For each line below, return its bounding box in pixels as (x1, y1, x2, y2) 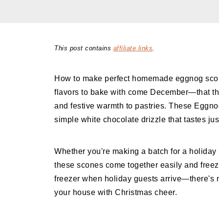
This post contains (54, 44, 113, 52)
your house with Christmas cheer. (54, 188, 177, 197)
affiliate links (113, 44, 153, 52)
